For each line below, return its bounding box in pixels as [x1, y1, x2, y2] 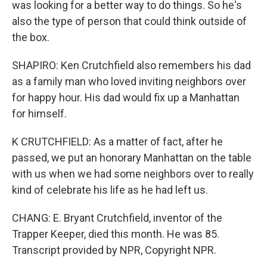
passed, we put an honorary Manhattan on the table [12, 151, 252, 164]
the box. [12, 31, 49, 44]
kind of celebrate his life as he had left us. [12, 184, 208, 196]
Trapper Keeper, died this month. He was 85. [12, 228, 219, 240]
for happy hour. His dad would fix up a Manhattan [12, 91, 240, 104]
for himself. [12, 107, 67, 120]
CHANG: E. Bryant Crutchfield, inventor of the [12, 212, 222, 224]
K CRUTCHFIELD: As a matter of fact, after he [12, 135, 223, 148]
